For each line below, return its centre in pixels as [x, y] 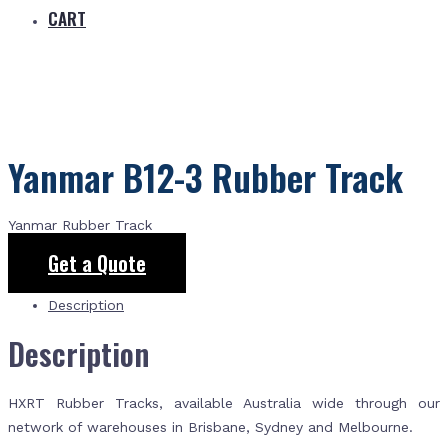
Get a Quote [97, 263]
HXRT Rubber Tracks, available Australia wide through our [224, 403]
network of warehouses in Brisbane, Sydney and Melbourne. [210, 427]
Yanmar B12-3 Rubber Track [205, 177]
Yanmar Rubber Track [80, 225]
